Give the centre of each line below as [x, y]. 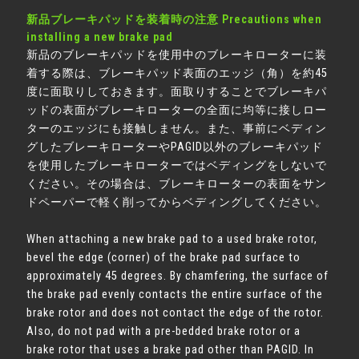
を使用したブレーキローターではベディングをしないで [177, 165]
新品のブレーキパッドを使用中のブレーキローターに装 [177, 55]
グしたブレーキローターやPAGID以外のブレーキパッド [175, 147]
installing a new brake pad [100, 37]
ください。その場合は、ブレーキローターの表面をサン [177, 184]
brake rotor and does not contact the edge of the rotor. [175, 313]
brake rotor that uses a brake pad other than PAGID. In [171, 350]
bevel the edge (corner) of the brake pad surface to [164, 258]
